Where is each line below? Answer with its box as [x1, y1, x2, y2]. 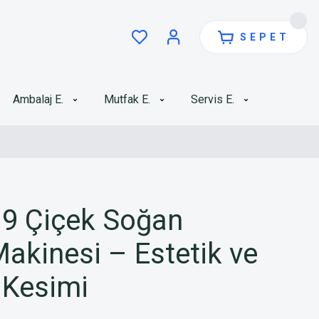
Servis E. [191, 93, 234, 106]
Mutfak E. [104, 93, 150, 106]
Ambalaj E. [13, 93, 63, 106]
